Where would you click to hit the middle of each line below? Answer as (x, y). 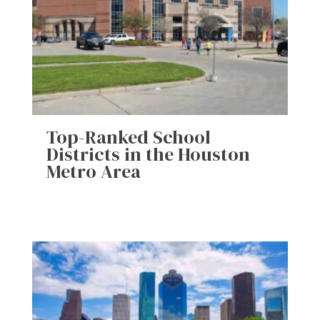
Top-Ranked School (128, 137)
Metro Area (93, 171)
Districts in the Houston (148, 154)
